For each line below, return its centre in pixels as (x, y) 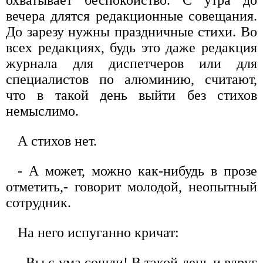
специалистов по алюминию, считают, (131, 79)
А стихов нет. (57, 141)
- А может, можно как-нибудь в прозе (137, 171)
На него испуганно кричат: (98, 232)
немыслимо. (42, 111)
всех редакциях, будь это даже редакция (131, 47)
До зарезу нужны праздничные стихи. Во (131, 31)
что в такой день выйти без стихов (131, 95)
